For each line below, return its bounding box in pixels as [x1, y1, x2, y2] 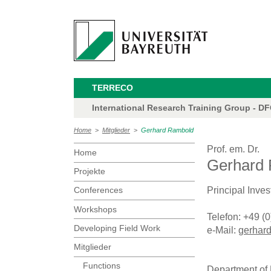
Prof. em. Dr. [207, 144, 260, 155]
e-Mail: [207, 225, 238, 236]
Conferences [74, 185, 123, 195]
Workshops [74, 204, 117, 214]
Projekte [74, 166, 105, 177]
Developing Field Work [74, 223, 160, 233]
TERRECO [92, 83, 133, 93]
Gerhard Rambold [141, 126, 194, 134]
